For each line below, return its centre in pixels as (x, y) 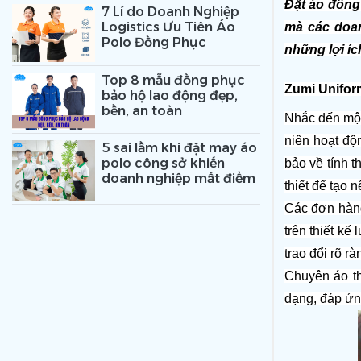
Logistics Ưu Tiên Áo (168, 27)
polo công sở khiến (163, 164)
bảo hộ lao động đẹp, (169, 95)
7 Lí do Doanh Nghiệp (170, 11)
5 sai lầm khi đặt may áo (179, 148)
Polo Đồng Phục (154, 42)
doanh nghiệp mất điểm (178, 179)
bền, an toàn (141, 110)
